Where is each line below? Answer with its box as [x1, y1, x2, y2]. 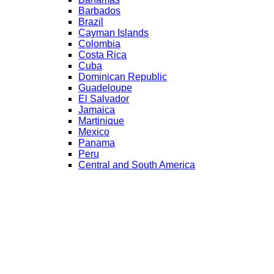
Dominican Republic [78, 72, 167, 83]
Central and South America [78, 160, 195, 171]
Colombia [78, 39, 120, 50]
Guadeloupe [78, 83, 132, 94]
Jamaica [78, 105, 115, 116]
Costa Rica [78, 50, 127, 61]
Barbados [78, 6, 120, 17]
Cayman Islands [78, 28, 149, 39]
